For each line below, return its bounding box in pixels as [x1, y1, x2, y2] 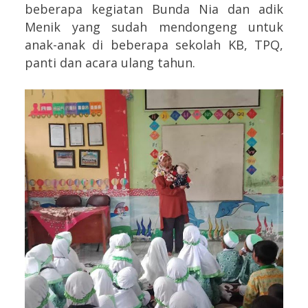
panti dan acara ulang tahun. [25, 54, 195, 71]
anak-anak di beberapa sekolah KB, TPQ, [25, 36, 283, 54]
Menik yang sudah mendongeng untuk [25, 19, 283, 36]
